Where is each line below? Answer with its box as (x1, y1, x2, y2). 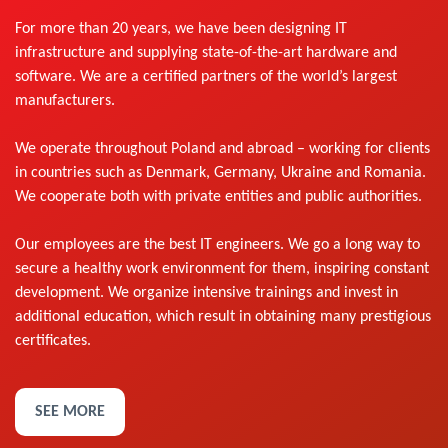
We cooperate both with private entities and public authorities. (15, 189, 422, 206)
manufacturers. (15, 93, 115, 110)
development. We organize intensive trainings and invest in (15, 285, 398, 302)
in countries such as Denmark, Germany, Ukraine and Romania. (15, 165, 426, 182)
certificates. (15, 333, 91, 350)
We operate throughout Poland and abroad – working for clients (15, 141, 430, 158)
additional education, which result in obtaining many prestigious (15, 309, 431, 326)
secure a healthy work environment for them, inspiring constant (15, 261, 429, 278)
